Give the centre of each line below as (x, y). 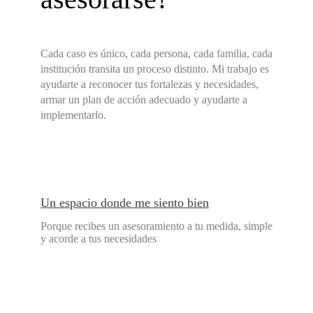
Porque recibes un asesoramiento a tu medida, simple (156, 226)
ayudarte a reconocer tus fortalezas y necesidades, (150, 85)
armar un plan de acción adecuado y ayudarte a (144, 100)
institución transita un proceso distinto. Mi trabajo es (155, 69)
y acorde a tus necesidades (99, 239)
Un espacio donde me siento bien (125, 203)
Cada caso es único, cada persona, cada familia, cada (156, 54)
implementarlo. (73, 115)
